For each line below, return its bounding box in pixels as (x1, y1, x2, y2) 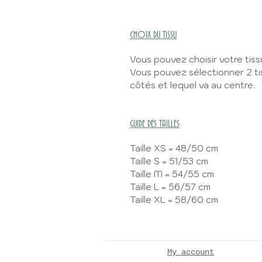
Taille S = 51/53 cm (130, 156, 208, 167)
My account (167, 247, 214, 257)
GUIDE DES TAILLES (130, 119, 180, 129)
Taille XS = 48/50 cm (130, 143, 218, 154)
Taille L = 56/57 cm (130, 181, 211, 192)
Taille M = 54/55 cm (130, 168, 214, 180)
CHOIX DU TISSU (130, 30, 177, 40)
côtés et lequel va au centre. (130, 80, 255, 91)
